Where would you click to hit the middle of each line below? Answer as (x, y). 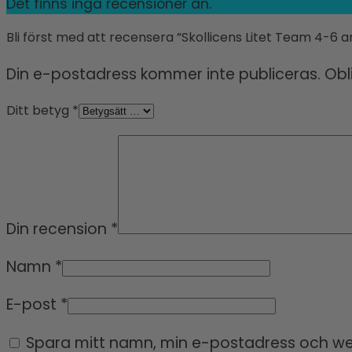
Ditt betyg (39, 110)
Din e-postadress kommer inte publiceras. (163, 74)
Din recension (59, 229)
